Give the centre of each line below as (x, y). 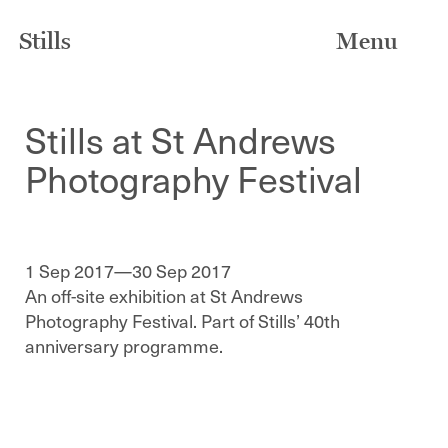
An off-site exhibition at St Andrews (164, 295)
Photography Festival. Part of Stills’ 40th (182, 320)
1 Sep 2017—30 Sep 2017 (128, 270)
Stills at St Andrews (180, 139)
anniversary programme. (124, 345)
